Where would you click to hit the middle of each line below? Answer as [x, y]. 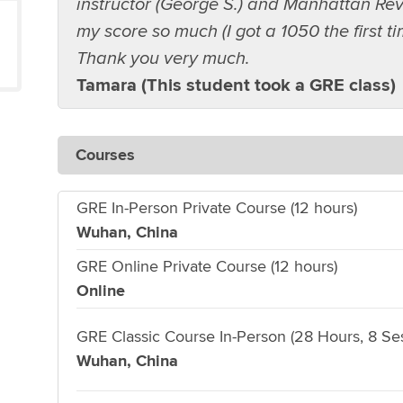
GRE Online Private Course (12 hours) [206, 267]
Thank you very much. [163, 58]
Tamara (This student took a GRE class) [236, 85]
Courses [105, 155]
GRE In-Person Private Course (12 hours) [216, 208]
